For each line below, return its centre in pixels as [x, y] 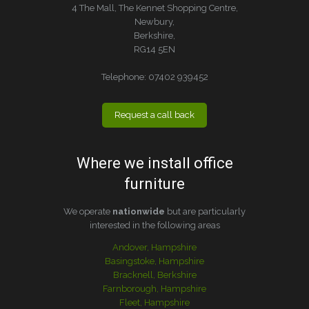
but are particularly [205, 211]
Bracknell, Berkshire [154, 275]
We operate [88, 211]
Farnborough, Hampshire [154, 288]
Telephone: [123, 77]
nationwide [139, 211]
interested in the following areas [154, 225]
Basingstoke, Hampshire [154, 261]
